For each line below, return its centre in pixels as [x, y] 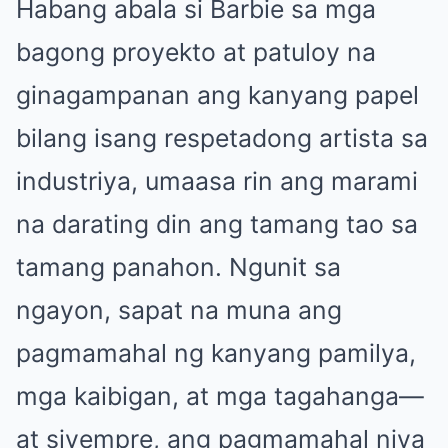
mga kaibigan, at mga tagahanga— [220, 395]
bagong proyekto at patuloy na [196, 51]
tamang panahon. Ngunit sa [178, 266]
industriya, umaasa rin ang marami [217, 180]
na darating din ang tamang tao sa [217, 223]
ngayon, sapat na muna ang [179, 309]
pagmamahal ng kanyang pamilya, [216, 352]
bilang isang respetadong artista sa [222, 137]
